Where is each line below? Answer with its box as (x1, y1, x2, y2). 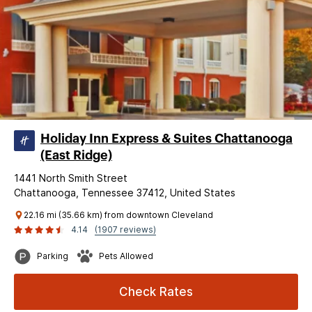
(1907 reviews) (95, 224, 156, 235)
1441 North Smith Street (14, 171, 127, 184)
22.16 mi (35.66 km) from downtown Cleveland (24, 209, 213, 220)
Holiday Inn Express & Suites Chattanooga (40, 132, 292, 145)
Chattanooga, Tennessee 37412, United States (14, 186, 235, 198)
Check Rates (119, 284, 193, 299)
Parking (37, 250, 68, 261)
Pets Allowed (99, 250, 153, 261)
